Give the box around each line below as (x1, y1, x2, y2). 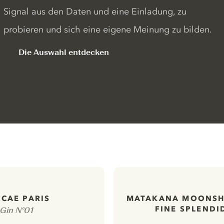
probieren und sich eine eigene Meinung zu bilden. (3, 24, 212, 35)
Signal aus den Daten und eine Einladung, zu (3, 6, 186, 17)
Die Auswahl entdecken (18, 47, 109, 57)
